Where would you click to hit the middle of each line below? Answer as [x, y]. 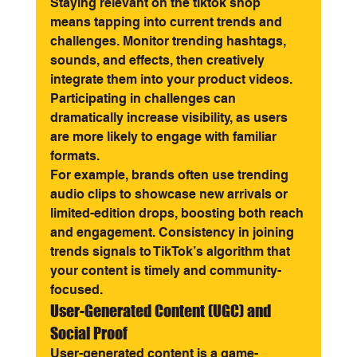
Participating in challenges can [144, 98]
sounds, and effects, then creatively [159, 60]
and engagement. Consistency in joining [173, 232]
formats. [75, 156]
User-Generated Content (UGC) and [162, 311]
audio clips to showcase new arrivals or [170, 194]
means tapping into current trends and [167, 22]
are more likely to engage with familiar [165, 137]
